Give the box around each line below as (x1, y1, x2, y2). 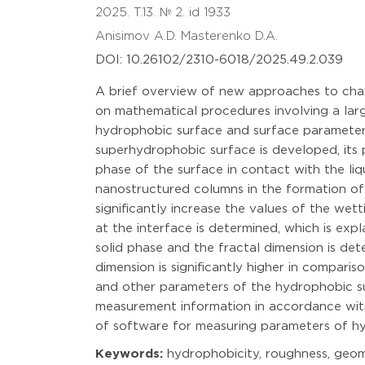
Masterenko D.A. (181, 31, 282, 42)
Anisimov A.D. (95, 31, 181, 42)
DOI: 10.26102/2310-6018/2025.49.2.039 (95, 55, 343, 65)
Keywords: (95, 349, 163, 359)
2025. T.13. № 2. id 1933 (95, 7, 231, 18)
